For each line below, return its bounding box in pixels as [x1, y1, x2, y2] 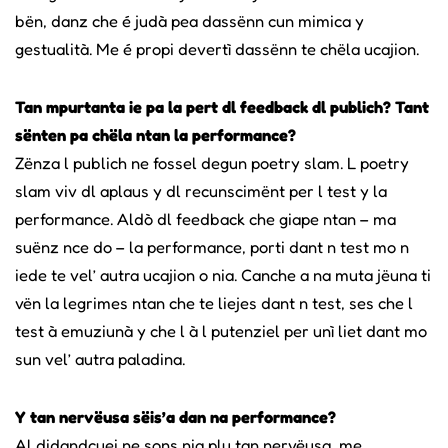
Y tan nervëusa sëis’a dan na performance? [15, 406, 336, 427]
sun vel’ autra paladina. [15, 348, 185, 369]
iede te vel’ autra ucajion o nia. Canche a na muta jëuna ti [15, 264, 431, 285]
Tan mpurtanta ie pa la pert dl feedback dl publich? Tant [15, 96, 429, 117]
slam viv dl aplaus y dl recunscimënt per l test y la [15, 180, 387, 201]
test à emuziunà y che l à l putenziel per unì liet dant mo [15, 320, 427, 341]
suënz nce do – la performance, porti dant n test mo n [15, 236, 409, 257]
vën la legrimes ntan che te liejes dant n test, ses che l [15, 292, 413, 313]
